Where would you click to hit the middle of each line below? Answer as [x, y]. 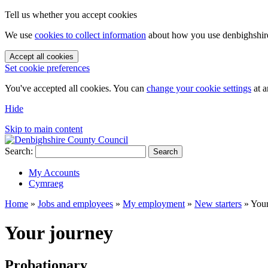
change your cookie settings [199, 88]
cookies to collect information [90, 35]
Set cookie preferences [47, 68]
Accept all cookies [42, 57]
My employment [154, 204]
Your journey [59, 233]
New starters [218, 204]
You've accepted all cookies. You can [76, 88]
